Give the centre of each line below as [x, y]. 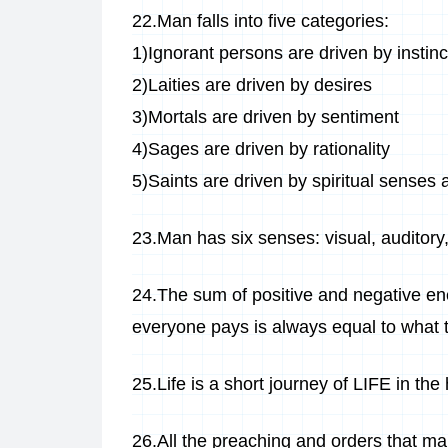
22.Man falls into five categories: [260, 21]
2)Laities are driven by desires [252, 85]
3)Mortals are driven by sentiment [265, 117]
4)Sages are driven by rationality [261, 149]
